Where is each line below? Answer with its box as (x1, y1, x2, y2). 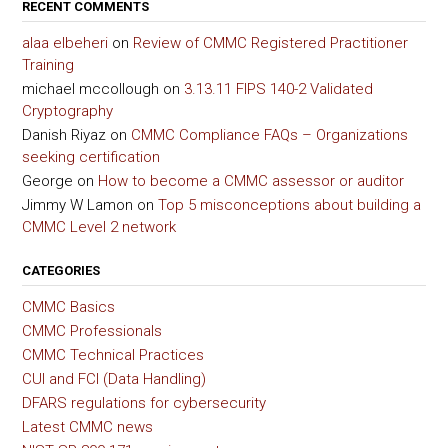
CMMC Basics (22, 297, 115, 316)
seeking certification (22, 147, 160, 166)
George (22, 171, 73, 190)
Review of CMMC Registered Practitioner (133, 33, 408, 52)
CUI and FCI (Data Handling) (22, 369, 206, 388)
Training (22, 55, 74, 74)
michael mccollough (22, 79, 159, 98)
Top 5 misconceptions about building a (158, 195, 421, 214)
